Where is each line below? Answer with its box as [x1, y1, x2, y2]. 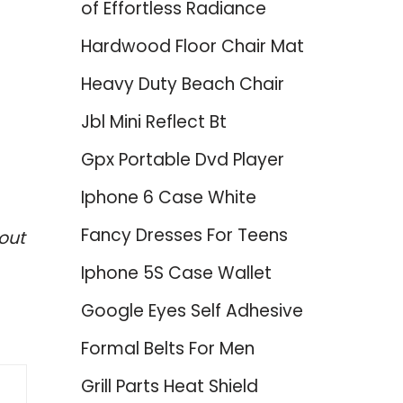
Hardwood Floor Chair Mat [80, 34, 304, 58]
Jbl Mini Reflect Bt [80, 110, 227, 134]
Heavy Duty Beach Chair [80, 72, 284, 96]
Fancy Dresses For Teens [80, 223, 288, 247]
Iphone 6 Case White [80, 185, 256, 210]
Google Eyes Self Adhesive [80, 299, 303, 323]
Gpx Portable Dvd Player [80, 148, 284, 172]
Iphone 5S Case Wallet [80, 261, 272, 285]
